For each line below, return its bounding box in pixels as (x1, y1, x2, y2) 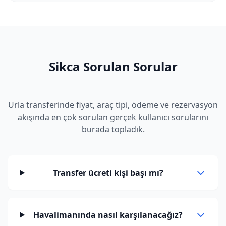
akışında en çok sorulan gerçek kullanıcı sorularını (18, 111, 208, 123)
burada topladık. (81, 124, 145, 135)
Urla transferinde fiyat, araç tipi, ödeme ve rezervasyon (8, 99, 218, 110)
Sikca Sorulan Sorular (48, 58, 178, 75)
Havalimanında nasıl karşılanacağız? (33, 209, 183, 220)
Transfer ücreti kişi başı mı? (52, 167, 163, 178)
